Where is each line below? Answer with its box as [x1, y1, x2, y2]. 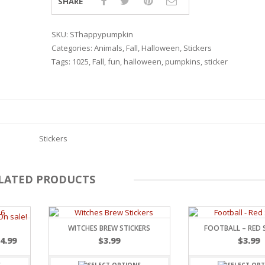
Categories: [51, 43, 94, 53]
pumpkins [164, 56, 201, 67]
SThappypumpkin [69, 29, 133, 40]
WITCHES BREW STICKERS [68, 223, 151, 233]
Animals [93, 43, 122, 53]
